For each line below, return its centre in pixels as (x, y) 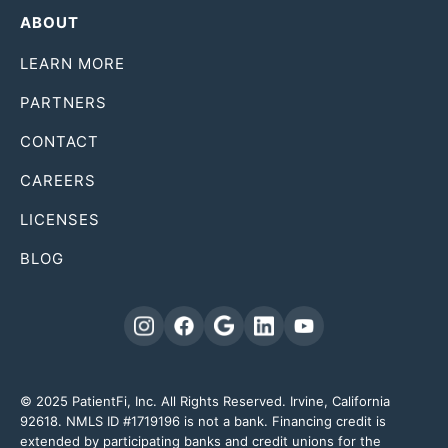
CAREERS (58, 180)
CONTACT (59, 141)
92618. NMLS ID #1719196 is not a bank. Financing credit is (203, 420)
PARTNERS (63, 102)
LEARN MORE (72, 63)
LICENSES (60, 219)
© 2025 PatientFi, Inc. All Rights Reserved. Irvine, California (205, 400)
